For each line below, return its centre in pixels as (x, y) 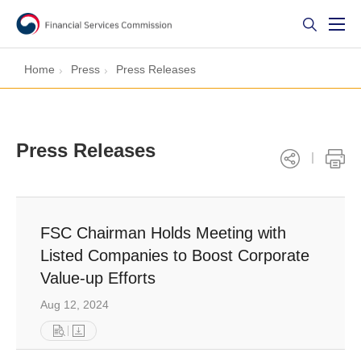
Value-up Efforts (98, 278)
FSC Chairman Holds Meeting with (163, 233)
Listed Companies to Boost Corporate (175, 255)
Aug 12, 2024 (75, 305)
